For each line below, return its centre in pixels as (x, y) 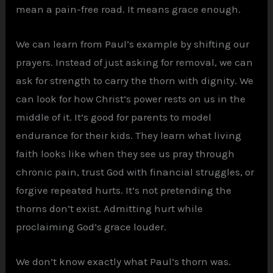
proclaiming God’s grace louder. (91, 226)
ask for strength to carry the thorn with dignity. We (135, 80)
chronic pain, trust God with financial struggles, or (135, 172)
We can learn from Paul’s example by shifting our (133, 44)
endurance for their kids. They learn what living (129, 135)
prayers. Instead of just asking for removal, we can (135, 62)
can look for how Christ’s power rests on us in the (131, 98)
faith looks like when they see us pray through (126, 153)
